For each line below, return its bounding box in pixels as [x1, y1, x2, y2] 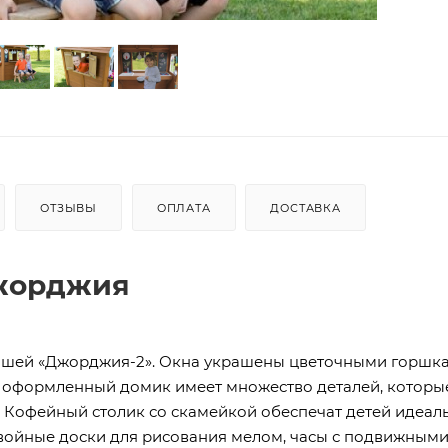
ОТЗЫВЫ [40, 200, 98, 215]
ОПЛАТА [156, 200, 211, 215]
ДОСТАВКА [270, 200, 341, 215]
